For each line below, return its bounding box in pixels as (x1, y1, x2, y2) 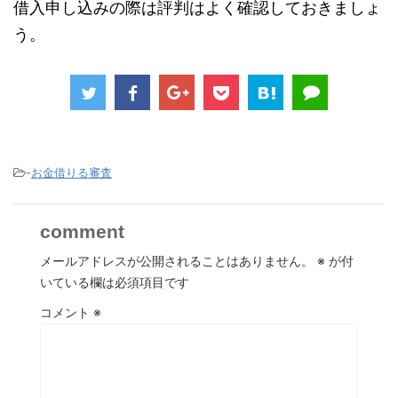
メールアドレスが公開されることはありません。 (40, 253, 314, 269)
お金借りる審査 (31, 165, 112, 180)
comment (40, 221, 124, 243)
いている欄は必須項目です (40, 275, 189, 291)
